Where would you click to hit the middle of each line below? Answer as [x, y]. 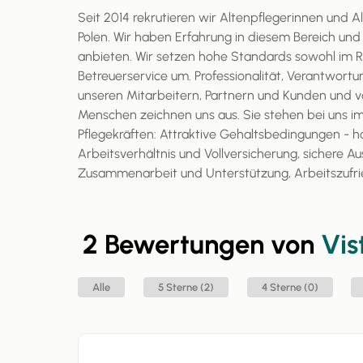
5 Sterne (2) [190, 287]
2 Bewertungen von [201, 244]
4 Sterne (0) [294, 287]
